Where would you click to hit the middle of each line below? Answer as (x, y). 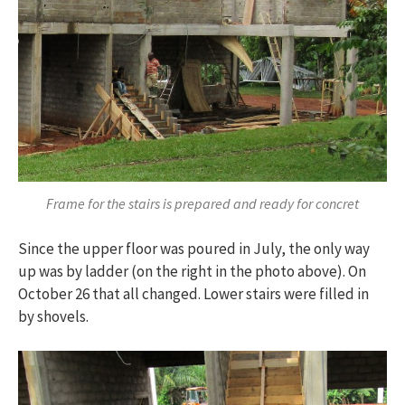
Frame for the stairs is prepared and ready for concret (202, 204)
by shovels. (53, 316)
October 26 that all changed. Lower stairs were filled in (193, 293)
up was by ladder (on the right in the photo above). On (192, 271)
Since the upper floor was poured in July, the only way (194, 248)
